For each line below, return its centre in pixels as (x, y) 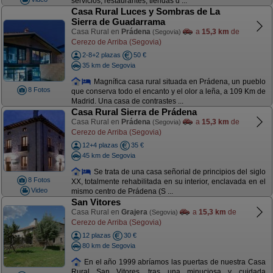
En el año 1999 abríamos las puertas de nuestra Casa (174, 262)
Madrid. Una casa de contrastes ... (127, 101)
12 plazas (96, 235)
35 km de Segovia (108, 65)
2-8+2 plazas (101, 55)
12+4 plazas (100, 145)
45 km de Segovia (108, 155)
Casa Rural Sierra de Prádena (134, 112)
